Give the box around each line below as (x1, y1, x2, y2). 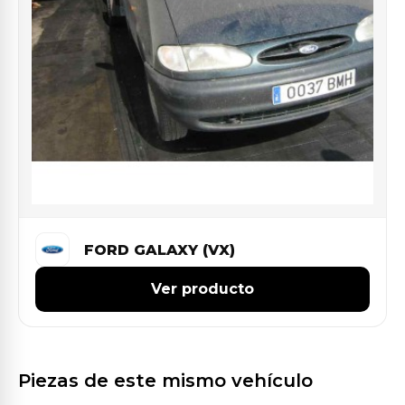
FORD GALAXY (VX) (84, 240, 235, 259)
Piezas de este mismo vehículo (18, 370, 313, 391)
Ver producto (151, 280, 254, 297)
